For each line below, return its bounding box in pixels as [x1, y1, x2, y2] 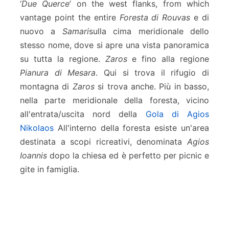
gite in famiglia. [20, 164, 79, 175]
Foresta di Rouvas [119, 12, 191, 23]
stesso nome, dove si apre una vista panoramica [20, 40, 209, 51]
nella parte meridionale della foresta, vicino [20, 95, 209, 106]
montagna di [20, 81, 73, 92]
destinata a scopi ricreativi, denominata [20, 136, 187, 147]
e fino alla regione [127, 54, 209, 64]
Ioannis [20, 150, 47, 161]
